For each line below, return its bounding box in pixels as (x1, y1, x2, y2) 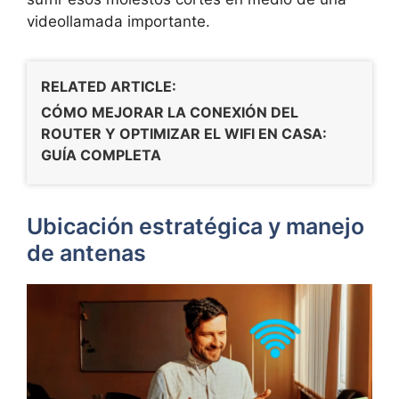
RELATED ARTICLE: (41, 77, 176, 96)
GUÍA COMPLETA (41, 145, 161, 164)
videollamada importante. (27, 12, 210, 31)
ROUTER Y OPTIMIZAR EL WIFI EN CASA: (41, 124, 327, 142)
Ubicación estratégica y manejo (27, 212, 364, 240)
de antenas (27, 239, 146, 266)
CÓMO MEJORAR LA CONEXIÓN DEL (41, 102, 298, 121)
